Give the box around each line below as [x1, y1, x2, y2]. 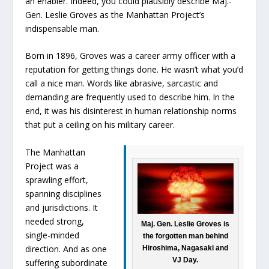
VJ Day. [172, 255, 199, 264]
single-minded [25, 229, 80, 241]
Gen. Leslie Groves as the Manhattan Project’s [25, 8, 205, 20]
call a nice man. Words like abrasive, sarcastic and [25, 77, 219, 89]
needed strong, [25, 215, 85, 227]
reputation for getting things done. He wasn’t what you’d [25, 64, 244, 76]
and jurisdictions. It [25, 201, 98, 213]
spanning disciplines [25, 187, 102, 199]
